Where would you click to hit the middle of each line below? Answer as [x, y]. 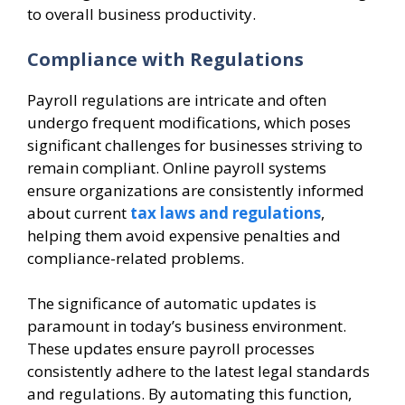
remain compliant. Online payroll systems [177, 167]
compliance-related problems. [136, 258]
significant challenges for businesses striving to [195, 145]
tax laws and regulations [226, 212]
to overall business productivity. [141, 14]
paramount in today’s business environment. [187, 326]
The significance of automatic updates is [172, 304]
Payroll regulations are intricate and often [177, 99]
